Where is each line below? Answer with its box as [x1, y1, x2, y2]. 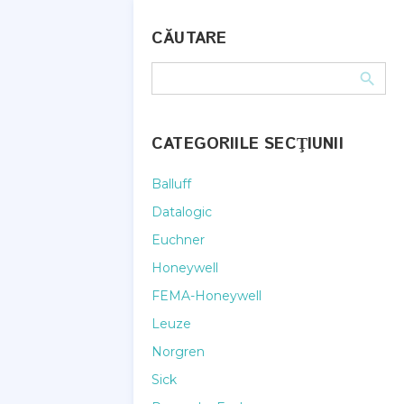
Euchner [151, 232, 205, 248]
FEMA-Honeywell [151, 288, 262, 304]
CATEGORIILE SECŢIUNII [151, 133, 344, 156]
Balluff [151, 176, 191, 192]
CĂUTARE [151, 27, 227, 50]
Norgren [151, 344, 205, 360]
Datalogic [151, 204, 212, 220]
